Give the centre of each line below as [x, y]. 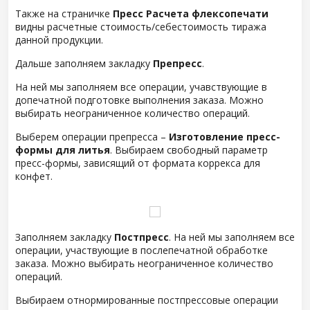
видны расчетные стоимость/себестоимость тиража [141, 27]
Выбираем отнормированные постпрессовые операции [147, 300]
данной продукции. [59, 40]
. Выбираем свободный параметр [189, 150]
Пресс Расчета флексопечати [191, 13]
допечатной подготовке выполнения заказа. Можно [139, 100]
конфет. [34, 176]
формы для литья [63, 150]
